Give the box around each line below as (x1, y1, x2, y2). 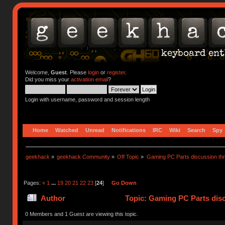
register (106, 69, 125, 75)
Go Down (111, 179, 137, 186)
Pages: (23, 179, 42, 186)
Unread (85, 127, 105, 133)
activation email (70, 76, 108, 82)
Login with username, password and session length (25, 96, 150, 102)
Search (187, 127, 206, 133)
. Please (66, 69, 88, 75)
